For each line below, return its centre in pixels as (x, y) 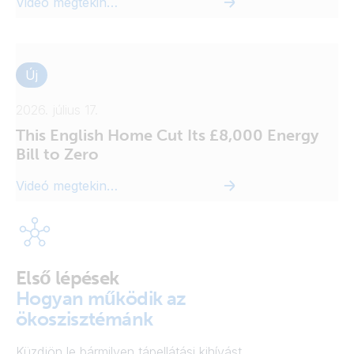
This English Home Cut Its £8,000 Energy (167, 135)
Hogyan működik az (101, 298)
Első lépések (68, 277)
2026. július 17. (57, 109)
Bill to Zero (57, 154)
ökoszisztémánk (85, 318)
